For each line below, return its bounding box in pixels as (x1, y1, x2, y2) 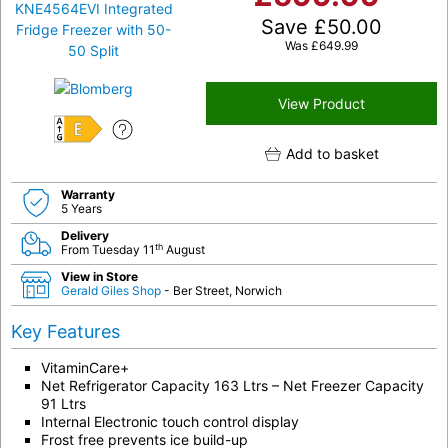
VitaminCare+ (41, 359, 129, 377)
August (163, 242, 205, 258)
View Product (278, 95, 365, 113)
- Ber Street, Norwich (164, 283, 282, 299)
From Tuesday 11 (61, 242, 155, 258)
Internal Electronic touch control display (41, 413, 299, 431)
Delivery (61, 228, 109, 244)
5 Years (61, 201, 102, 217)
